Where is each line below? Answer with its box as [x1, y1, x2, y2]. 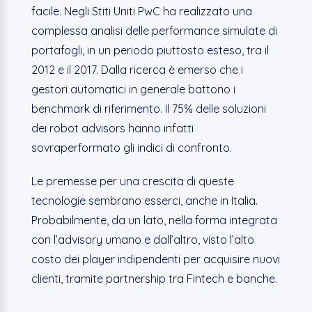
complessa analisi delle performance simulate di [31, 24, 277, 38]
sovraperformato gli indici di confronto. [31, 141, 232, 155]
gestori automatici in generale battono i [31, 82, 235, 96]
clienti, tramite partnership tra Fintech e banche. [31, 272, 277, 286]
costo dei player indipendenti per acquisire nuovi [31, 252, 280, 266]
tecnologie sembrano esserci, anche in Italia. [31, 194, 258, 208]
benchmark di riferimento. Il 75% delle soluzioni [31, 102, 266, 116]
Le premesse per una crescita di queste [31, 174, 234, 188]
